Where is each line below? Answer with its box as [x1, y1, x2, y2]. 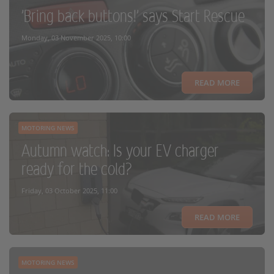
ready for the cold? [21, 161, 132, 178]
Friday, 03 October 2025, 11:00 [21, 186, 117, 195]
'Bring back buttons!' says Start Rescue [21, 8, 245, 25]
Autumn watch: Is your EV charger [21, 143, 219, 160]
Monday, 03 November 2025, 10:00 [21, 33, 131, 42]
